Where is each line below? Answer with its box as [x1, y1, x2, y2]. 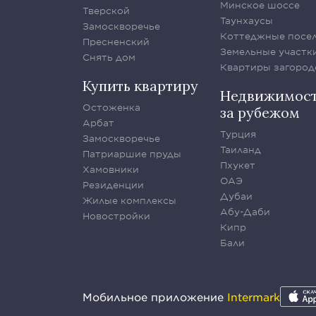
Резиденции [83, 179, 144, 190]
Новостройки [83, 210, 150, 221]
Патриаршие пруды [83, 148, 181, 159]
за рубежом [220, 104, 300, 121]
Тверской [83, 5, 130, 16]
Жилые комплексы [83, 195, 176, 206]
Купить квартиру [83, 77, 198, 95]
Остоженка [83, 102, 140, 113]
